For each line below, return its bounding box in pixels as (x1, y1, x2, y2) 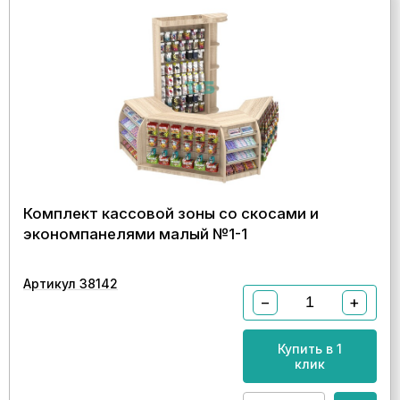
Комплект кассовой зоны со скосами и (23, 204, 319, 222)
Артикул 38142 (23, 275, 118, 291)
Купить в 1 (278, 340, 342, 356)
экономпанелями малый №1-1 (23, 224, 247, 243)
